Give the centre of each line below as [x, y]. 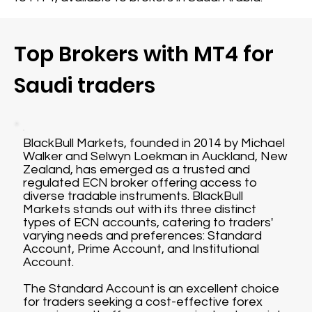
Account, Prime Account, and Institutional [141, 249]
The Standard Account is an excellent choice [151, 289]
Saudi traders [85, 86]
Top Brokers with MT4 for [144, 54]
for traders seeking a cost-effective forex [143, 302]
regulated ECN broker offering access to [140, 183]
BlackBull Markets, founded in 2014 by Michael [154, 143]
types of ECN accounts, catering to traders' [148, 223]
